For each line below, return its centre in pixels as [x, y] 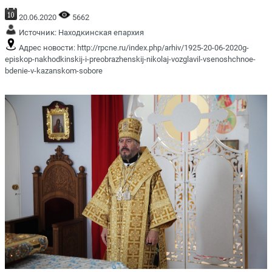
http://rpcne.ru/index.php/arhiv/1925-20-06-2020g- [163, 47]
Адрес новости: [47, 47]
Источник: [38, 32]
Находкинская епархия [101, 32]
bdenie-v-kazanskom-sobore [54, 70]
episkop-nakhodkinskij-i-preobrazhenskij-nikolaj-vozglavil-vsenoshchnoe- [130, 59]
